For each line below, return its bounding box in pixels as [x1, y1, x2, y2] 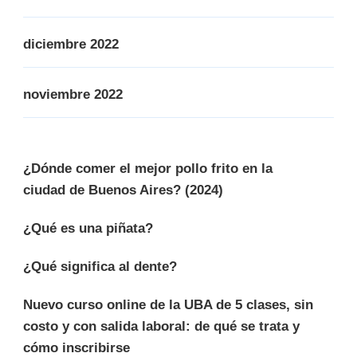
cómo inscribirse [23, 339, 130, 355]
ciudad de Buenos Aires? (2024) [23, 182, 223, 198]
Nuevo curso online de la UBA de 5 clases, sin [23, 296, 313, 312]
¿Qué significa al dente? [23, 258, 177, 274]
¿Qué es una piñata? [23, 220, 153, 236]
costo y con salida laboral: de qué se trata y [23, 318, 300, 334]
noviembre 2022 [23, 86, 123, 102]
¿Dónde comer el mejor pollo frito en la [23, 160, 273, 176]
